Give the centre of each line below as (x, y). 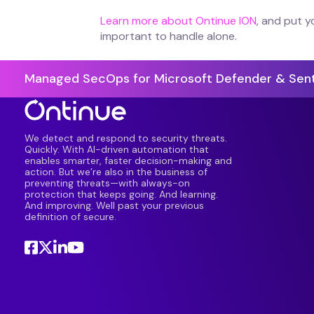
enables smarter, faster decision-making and (128, 161)
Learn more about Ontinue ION (179, 21)
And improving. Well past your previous (114, 206)
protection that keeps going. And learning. (121, 194)
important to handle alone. (169, 36)
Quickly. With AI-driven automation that (117, 150)
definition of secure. (70, 217)
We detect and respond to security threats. (126, 138)
